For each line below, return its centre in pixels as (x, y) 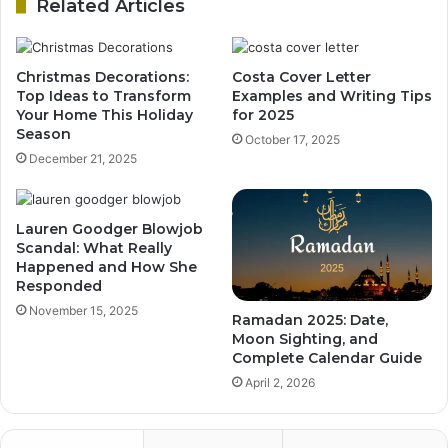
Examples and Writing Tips (332, 95)
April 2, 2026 (280, 383)
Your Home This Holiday (104, 114)
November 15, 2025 (83, 310)
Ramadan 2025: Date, (310, 320)
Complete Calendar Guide (327, 358)
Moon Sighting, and (305, 339)
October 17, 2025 (292, 139)
